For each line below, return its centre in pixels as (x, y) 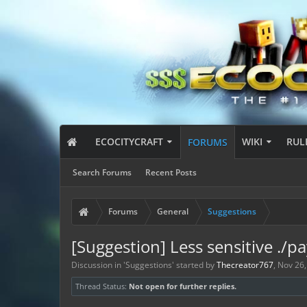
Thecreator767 (245, 265)
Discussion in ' (98, 265)
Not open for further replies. (183, 286)
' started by (194, 265)
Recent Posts (171, 172)
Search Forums (102, 172)
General (173, 211)
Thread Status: (101, 286)
